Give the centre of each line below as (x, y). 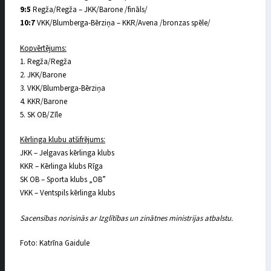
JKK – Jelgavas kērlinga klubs (67, 153)
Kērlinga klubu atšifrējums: (63, 140)
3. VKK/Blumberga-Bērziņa (63, 88)
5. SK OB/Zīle (41, 115)
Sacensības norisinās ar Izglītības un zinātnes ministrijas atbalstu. (126, 218)
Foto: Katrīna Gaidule (55, 243)
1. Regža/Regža (46, 61)
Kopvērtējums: (43, 48)
